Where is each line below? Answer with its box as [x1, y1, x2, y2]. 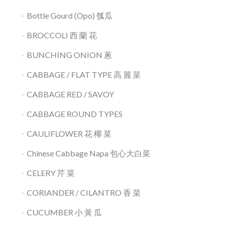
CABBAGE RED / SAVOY [26, 89, 114, 99]
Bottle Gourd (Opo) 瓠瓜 [26, 11, 112, 20]
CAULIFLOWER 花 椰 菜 [26, 129, 111, 138]
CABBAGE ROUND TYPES [26, 109, 123, 119]
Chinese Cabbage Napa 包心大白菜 [26, 148, 150, 158]
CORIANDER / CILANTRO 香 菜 [26, 188, 141, 197]
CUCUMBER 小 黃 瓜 [26, 207, 102, 217]
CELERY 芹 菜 [26, 168, 75, 178]
